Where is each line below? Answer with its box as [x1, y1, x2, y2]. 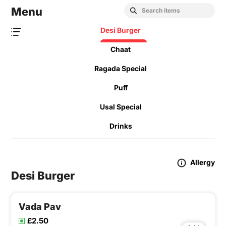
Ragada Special [94, 64, 147, 73]
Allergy [190, 158, 215, 167]
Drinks [109, 122, 132, 131]
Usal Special [99, 102, 142, 111]
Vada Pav [19, 201, 61, 212]
